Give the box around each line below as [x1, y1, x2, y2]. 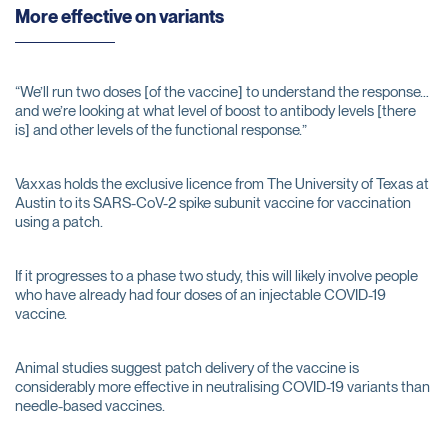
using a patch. [15, 213, 103, 231]
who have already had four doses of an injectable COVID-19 [15, 286, 386, 304]
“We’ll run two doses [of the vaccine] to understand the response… [15, 83, 429, 101]
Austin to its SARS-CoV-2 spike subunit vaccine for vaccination [15, 194, 411, 212]
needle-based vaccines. [15, 397, 165, 415]
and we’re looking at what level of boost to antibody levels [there [15, 102, 416, 120]
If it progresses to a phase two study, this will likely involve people [15, 267, 418, 285]
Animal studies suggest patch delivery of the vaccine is [15, 359, 359, 377]
